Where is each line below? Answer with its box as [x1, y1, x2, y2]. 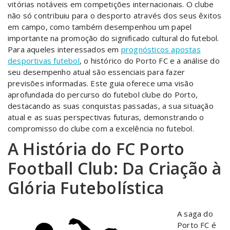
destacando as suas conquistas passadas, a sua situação [8, 101, 214, 111]
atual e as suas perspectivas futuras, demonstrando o [8, 112, 204, 122]
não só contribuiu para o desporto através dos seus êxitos [8, 10, 222, 21]
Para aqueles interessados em [8, 44, 121, 54]
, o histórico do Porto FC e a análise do [79, 55, 220, 66]
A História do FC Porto [8, 138, 185, 160]
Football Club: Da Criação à [8, 157, 222, 179]
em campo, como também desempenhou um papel [8, 22, 192, 32]
